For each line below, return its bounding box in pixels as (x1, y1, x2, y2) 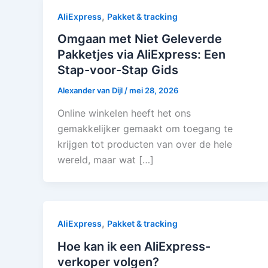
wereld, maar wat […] (57, 154, 154, 166)
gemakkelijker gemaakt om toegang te (57, 123, 233, 135)
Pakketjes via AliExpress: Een (57, 47, 226, 62)
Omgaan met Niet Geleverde (57, 32, 222, 47)
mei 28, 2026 (129, 86, 178, 96)
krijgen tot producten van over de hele (57, 138, 232, 150)
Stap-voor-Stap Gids (57, 63, 178, 78)
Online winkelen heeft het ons (57, 107, 191, 119)
